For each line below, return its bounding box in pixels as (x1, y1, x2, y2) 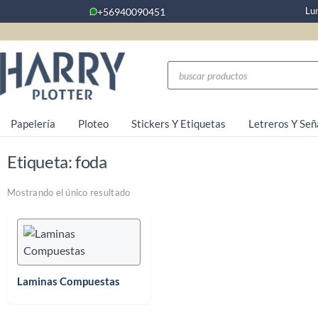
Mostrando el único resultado (7, 186, 131, 198)
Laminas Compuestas (17, 274, 120, 287)
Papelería (11, 116, 56, 130)
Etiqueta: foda (7, 150, 107, 172)
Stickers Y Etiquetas (131, 116, 226, 130)
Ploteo (78, 116, 109, 130)
